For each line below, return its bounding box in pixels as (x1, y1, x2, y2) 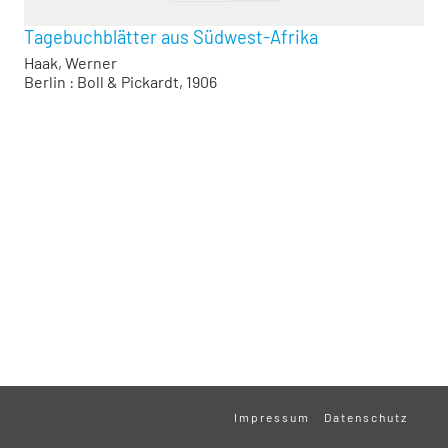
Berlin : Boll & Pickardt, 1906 (24, 71, 217, 91)
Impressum (234, 410, 310, 424)
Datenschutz (324, 410, 408, 424)
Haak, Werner (24, 52, 117, 72)
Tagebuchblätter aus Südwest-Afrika (24, 25, 318, 48)
